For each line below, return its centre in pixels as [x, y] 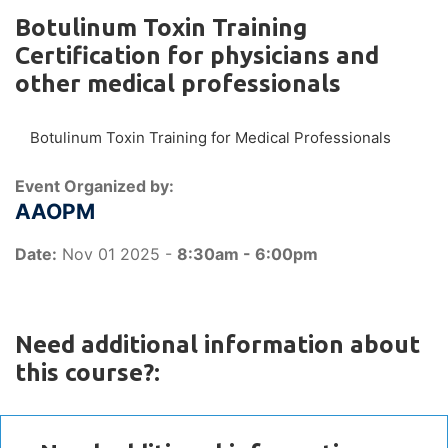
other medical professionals [178, 83]
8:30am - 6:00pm [247, 254]
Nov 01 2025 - [117, 254]
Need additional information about [217, 344]
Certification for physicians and [197, 55]
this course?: [87, 372]
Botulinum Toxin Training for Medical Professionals [210, 137]
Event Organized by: [94, 186]
